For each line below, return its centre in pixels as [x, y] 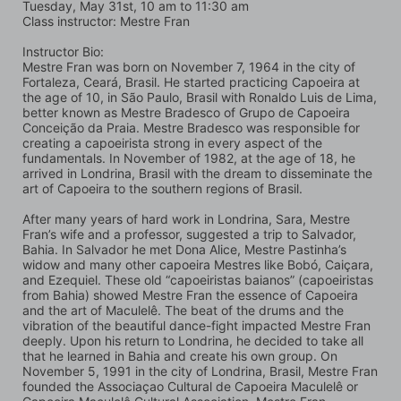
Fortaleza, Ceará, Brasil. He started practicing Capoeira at [191, 81]
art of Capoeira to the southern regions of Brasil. [162, 188]
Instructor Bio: [63, 51]
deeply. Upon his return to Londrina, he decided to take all [193, 340]
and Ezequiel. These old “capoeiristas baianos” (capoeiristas [198, 279]
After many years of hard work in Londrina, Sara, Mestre [186, 218]
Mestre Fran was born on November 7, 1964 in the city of [189, 66]
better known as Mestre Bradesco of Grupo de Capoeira [186, 112]
